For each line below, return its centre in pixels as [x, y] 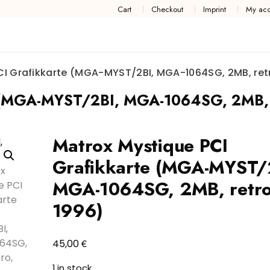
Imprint [214, 9]
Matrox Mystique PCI [140, 146]
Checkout [167, 9]
